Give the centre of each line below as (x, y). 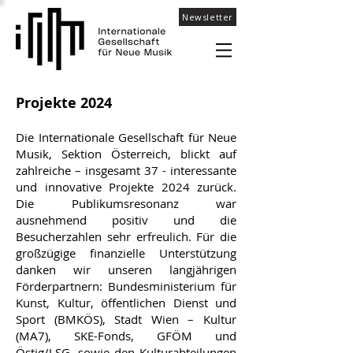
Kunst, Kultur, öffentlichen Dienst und (126, 303)
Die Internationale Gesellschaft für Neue (126, 137)
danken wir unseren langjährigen (126, 269)
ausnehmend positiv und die (126, 220)
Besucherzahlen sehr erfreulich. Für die (126, 236)
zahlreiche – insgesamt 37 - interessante (126, 170)
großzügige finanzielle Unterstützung (126, 253)
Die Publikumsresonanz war (126, 203)
